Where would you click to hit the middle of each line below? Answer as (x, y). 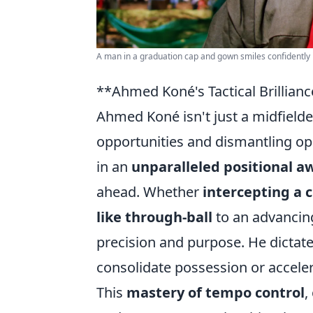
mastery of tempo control (216, 293)
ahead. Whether (148, 192)
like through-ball (154, 217)
